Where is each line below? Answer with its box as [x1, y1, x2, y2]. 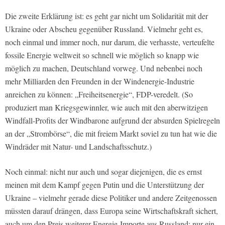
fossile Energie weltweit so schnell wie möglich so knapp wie [5, 49, 199, 60]
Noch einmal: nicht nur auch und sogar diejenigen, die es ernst [5, 166, 202, 177]
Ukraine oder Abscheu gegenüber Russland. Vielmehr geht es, [5, 23, 203, 34]
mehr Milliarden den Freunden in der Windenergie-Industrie [5, 75, 194, 86]
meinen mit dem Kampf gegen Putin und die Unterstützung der [5, 179, 204, 190]
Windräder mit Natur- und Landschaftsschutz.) [5, 141, 152, 152]
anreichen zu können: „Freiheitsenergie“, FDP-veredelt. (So [5, 88, 193, 99]
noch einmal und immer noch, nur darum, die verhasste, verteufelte [5, 36, 214, 47]
